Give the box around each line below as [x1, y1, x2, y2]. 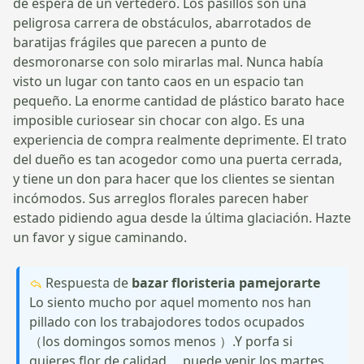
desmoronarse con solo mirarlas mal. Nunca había [13, 52, 323, 71]
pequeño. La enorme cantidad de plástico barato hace [13, 91, 344, 110]
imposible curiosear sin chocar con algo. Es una [13, 110, 305, 129]
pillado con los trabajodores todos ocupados [29, 312, 305, 331]
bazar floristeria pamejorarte [132, 273, 320, 292]
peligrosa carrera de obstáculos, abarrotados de [13, 13, 311, 32]
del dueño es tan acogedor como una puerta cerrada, [13, 149, 342, 168]
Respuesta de [42, 273, 132, 292]
